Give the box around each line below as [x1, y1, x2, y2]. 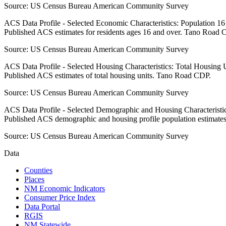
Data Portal [24, 202, 60, 211]
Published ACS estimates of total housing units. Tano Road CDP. [4, 71, 211, 80]
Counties [24, 166, 52, 175]
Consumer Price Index [24, 193, 95, 202]
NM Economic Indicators [24, 184, 105, 193]
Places [24, 175, 44, 184]
